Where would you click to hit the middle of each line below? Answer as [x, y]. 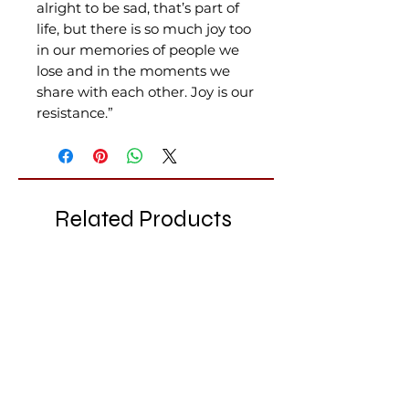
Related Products [143, 219]
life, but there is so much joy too [144, 29]
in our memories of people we [138, 50]
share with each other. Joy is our [145, 92]
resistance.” [75, 113]
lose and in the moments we [133, 71]
